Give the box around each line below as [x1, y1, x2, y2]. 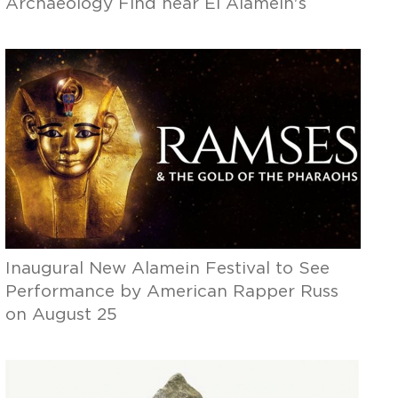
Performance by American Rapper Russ [5, 283, 339, 300]
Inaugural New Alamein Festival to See [5, 260, 330, 277]
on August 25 [5, 306, 118, 323]
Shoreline [5, 19, 85, 36]
